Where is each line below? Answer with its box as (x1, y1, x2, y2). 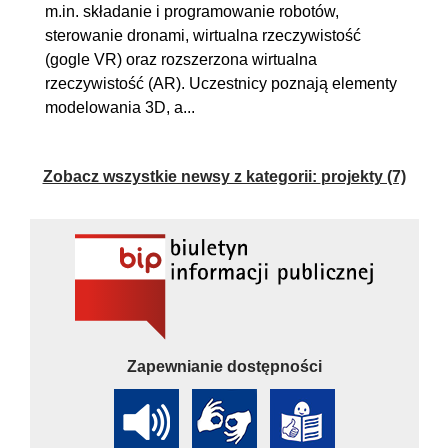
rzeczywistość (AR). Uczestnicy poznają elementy (45, 74, 397, 92)
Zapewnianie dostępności (126, 358, 322, 376)
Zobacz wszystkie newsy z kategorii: (42, 167, 321, 185)
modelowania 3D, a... (45, 98, 195, 116)
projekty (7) (320, 167, 406, 185)
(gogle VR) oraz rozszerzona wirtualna (45, 50, 317, 68)
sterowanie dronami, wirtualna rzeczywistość (45, 26, 361, 44)
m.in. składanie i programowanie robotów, (45, 2, 339, 20)
